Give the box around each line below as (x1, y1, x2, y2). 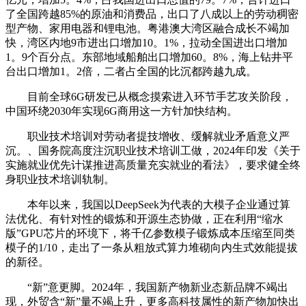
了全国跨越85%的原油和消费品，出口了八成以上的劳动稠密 (5, 8, 298, 20)
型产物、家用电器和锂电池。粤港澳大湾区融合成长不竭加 (5, 22, 290, 34)
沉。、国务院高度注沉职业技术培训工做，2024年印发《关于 (5, 144, 301, 156)
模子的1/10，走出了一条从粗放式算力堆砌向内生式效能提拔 (5, 241, 298, 253)
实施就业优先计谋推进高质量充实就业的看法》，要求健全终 (5, 158, 301, 171)
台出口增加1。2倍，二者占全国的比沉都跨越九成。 (5, 65, 257, 77)
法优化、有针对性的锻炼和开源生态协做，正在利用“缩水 (5, 212, 283, 225)
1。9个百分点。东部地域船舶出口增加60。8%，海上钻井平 (5, 51, 293, 63)
